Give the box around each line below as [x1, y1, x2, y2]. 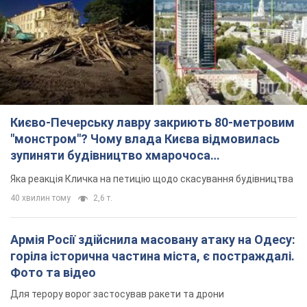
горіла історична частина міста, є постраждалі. [10, 249, 295, 264]
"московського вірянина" [10, 164, 157, 180]
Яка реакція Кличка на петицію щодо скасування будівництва [10, 173, 293, 185]
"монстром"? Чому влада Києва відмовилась [10, 132, 280, 147]
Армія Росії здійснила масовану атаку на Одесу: [10, 232, 295, 247]
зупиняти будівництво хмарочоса [10, 148, 210, 163]
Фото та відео [10, 265, 96, 280]
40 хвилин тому [10, 193, 71, 204]
